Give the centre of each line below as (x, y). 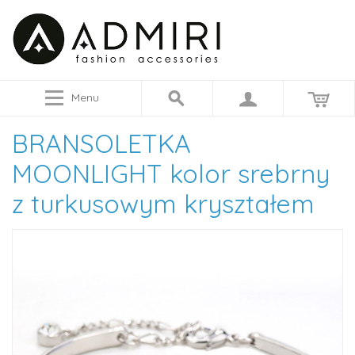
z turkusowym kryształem (163, 204)
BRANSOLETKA (101, 144)
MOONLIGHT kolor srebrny (171, 174)
